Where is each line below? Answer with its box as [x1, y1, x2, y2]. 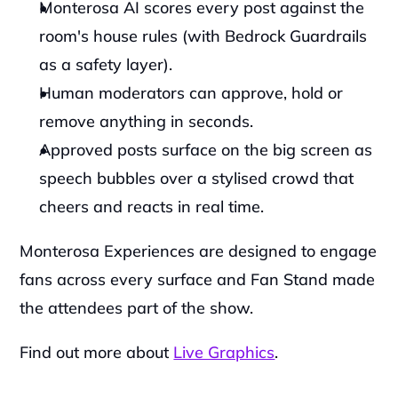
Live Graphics [173, 342, 275, 362]
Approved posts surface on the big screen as [39, 139, 373, 160]
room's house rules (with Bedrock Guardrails [39, 26, 368, 46]
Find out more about [20, 342, 174, 362]
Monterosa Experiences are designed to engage [20, 241, 378, 261]
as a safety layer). [39, 54, 178, 75]
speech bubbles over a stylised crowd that [39, 168, 354, 188]
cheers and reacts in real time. [39, 196, 265, 217]
